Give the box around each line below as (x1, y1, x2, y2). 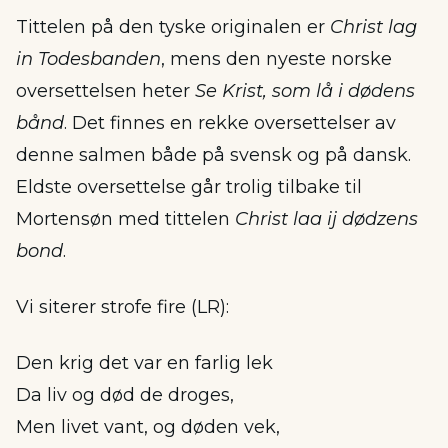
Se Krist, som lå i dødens (195, 80, 415, 102)
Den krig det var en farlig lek (16, 352, 273, 374)
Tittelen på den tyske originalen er (16, 16, 330, 38)
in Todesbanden (16, 48, 161, 70)
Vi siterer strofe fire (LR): (16, 296, 229, 318)
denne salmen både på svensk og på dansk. (16, 144, 411, 166)
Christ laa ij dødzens (235, 208, 418, 230)
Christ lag (330, 16, 417, 38)
